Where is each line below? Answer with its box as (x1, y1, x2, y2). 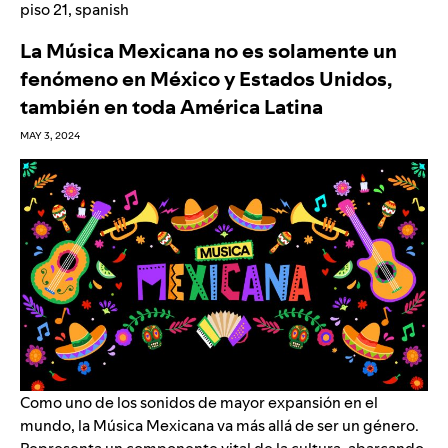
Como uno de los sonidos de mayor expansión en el (20, 392, 378, 414)
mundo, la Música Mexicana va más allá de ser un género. (20, 415, 419, 437)
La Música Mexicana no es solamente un (20, 37, 397, 66)
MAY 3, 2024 (20, 129, 80, 143)
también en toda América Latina (20, 93, 323, 122)
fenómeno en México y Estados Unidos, (20, 65, 392, 94)
